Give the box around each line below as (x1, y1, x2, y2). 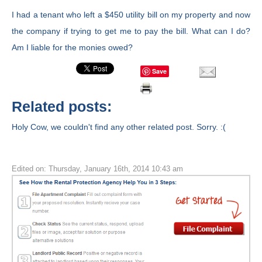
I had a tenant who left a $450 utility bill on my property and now (12, 10, 250, 19)
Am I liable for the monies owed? (12, 43, 133, 52)
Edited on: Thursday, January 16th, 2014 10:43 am (12, 164, 183, 173)
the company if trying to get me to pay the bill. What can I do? (12, 26, 250, 36)
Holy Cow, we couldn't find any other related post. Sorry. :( (12, 122, 226, 132)
